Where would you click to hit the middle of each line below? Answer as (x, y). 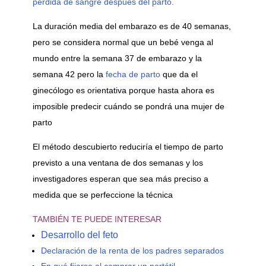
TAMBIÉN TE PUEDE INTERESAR (97, 219)
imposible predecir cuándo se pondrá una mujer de (128, 106)
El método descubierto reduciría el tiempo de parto (128, 146)
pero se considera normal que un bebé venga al (123, 42)
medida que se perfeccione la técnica (102, 194)
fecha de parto (133, 74)
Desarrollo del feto (79, 235)
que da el (179, 74)
